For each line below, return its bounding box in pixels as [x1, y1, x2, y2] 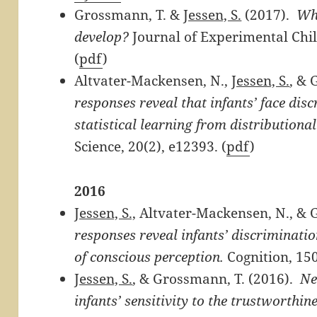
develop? [74, 27, 129, 46]
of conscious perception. [74, 247, 224, 266]
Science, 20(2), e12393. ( [74, 137, 227, 156]
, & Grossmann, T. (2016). [132, 269, 301, 288]
